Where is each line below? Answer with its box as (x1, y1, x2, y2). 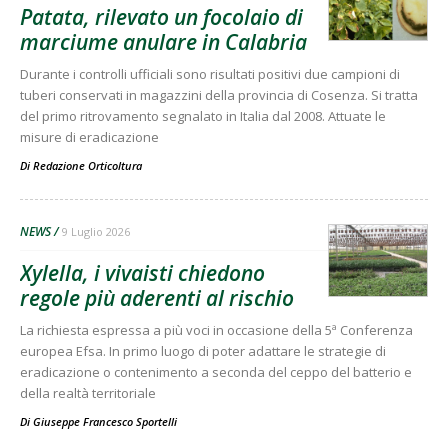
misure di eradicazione (20, 128, 159, 146)
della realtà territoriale (20, 384, 156, 402)
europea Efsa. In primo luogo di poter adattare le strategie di (20, 342, 386, 360)
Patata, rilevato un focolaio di (20, 3, 303, 31)
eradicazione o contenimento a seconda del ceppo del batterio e (20, 363, 412, 381)
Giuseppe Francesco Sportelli (33, 414, 177, 429)
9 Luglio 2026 (62, 224, 130, 239)
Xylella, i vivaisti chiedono (20, 259, 265, 287)
